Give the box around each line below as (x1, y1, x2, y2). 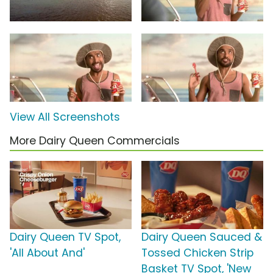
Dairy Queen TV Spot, (10, 230, 121, 245)
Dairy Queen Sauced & (141, 230, 262, 245)
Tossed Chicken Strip (141, 246, 253, 261)
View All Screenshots (10, 110, 120, 125)
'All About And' (10, 246, 85, 261)
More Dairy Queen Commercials (10, 133, 180, 149)
